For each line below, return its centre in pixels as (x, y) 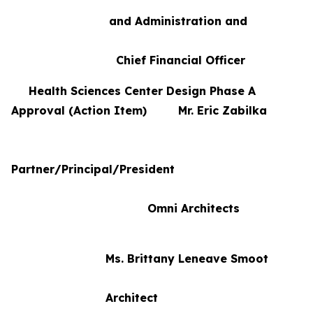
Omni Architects (125, 208)
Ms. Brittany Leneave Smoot (140, 259)
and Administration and (155, 21)
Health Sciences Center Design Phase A (133, 91)
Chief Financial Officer (128, 60)
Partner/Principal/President (95, 169)
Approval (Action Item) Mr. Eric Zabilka (155, 110)
